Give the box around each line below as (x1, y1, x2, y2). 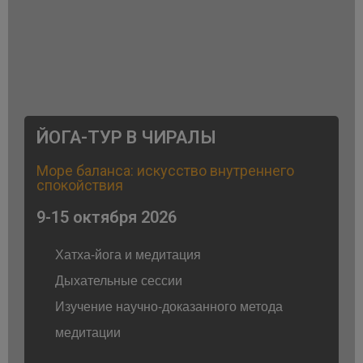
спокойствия (36, 177, 123, 194)
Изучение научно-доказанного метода (54, 297, 283, 316)
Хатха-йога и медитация (54, 245, 201, 264)
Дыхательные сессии (54, 271, 182, 290)
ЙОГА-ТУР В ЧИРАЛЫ (36, 127, 216, 148)
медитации (54, 322, 121, 342)
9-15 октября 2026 (36, 207, 177, 228)
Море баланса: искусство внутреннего (36, 162, 294, 180)
